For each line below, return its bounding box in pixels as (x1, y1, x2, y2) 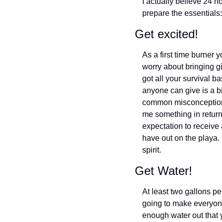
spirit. (142, 145, 161, 154)
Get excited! (135, 27, 198, 41)
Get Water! (135, 164, 192, 177)
